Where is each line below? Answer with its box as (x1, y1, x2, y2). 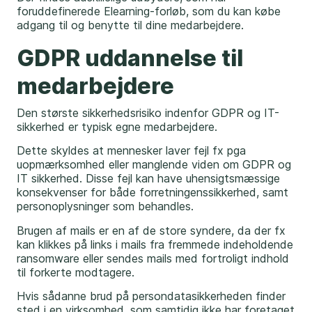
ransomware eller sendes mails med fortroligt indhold (17, 251, 289, 265)
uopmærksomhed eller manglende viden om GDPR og (17, 157, 291, 172)
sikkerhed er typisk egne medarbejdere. (17, 119, 221, 134)
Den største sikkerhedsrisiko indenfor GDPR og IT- (17, 105, 279, 120)
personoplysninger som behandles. (17, 199, 194, 214)
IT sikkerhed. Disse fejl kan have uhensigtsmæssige (17, 171, 280, 186)
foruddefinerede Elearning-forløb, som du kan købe (17, 3, 281, 18)
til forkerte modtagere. (17, 265, 134, 279)
